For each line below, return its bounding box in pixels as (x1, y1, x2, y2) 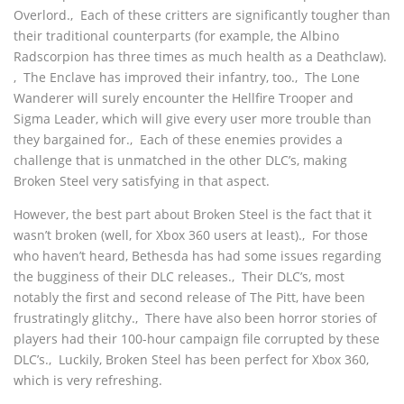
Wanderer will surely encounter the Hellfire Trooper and (14, 89, 353, 106)
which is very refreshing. (14, 372, 162, 389)
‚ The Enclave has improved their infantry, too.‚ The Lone (14, 69, 360, 86)
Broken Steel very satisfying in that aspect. (14, 172, 270, 189)
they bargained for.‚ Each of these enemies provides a (14, 131, 343, 148)
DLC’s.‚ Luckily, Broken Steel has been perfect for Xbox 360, (14, 351, 369, 368)
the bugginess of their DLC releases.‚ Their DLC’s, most (14, 268, 344, 285)
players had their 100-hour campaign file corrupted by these (14, 330, 380, 347)
